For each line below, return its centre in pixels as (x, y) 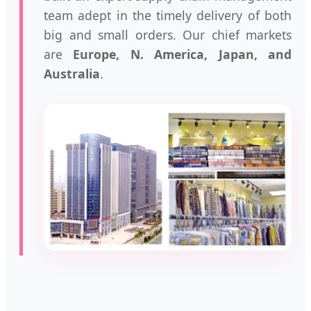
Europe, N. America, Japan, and (183, 54)
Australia (72, 74)
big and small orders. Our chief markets (168, 35)
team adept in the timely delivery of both (168, 16)
